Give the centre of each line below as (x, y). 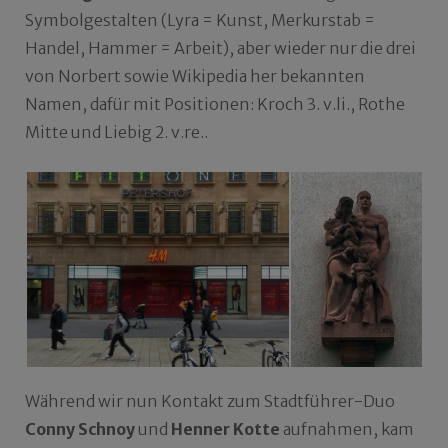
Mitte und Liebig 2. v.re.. (116, 132)
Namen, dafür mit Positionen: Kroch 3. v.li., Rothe (215, 104)
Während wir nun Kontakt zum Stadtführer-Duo (210, 401)
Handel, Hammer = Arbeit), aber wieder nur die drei (220, 48)
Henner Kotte (225, 429)
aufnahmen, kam (347, 429)
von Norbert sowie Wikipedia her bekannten (195, 76)
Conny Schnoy (80, 429)
